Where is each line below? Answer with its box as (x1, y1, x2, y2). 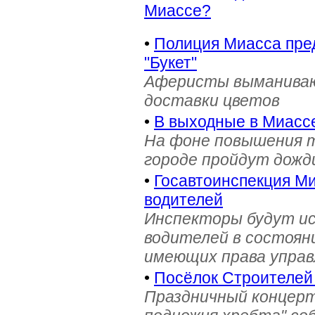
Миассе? (144, 1, 211, 20)
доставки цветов (144, 91, 280, 110)
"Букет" (144, 53, 197, 72)
